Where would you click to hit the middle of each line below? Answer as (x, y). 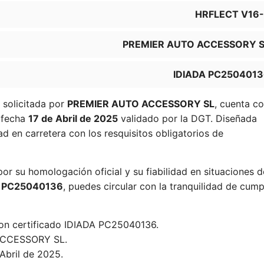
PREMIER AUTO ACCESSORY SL (141, 104)
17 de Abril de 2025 (73, 118)
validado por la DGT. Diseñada (187, 118)
